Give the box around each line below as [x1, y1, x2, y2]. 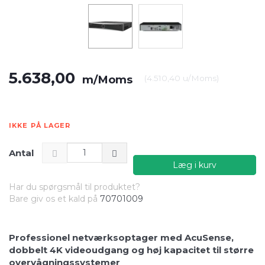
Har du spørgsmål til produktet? [9, 181, 140, 192]
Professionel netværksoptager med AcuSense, [9, 231, 234, 243]
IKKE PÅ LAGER [9, 121, 71, 130]
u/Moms [180, 73, 216, 83]
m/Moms [79, 72, 132, 86]
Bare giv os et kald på [9, 193, 100, 204]
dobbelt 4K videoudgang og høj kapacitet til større [9, 244, 254, 256]
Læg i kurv [173, 159, 216, 170]
